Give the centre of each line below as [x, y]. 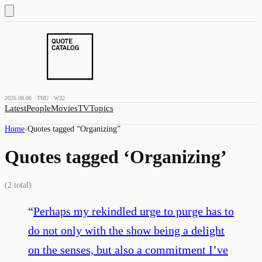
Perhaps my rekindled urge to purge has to [134, 211]
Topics [101, 108]
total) [22, 185]
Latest [15, 108]
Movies [64, 108]
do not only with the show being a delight [126, 230]
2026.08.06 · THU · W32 [35, 98]
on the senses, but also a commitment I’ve [128, 249]
